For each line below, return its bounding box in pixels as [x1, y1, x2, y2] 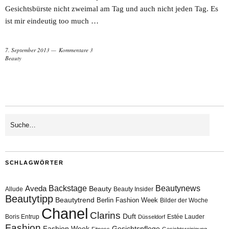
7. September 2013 [5, 45, 50, 54]
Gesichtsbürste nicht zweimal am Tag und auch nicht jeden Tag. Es [5, 4, 218, 13]
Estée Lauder [167, 213, 204, 220]
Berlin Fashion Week [97, 196, 158, 204]
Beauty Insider [113, 185, 153, 193]
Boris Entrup [5, 213, 39, 220]
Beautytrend [55, 196, 95, 204]
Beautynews [155, 184, 200, 193]
